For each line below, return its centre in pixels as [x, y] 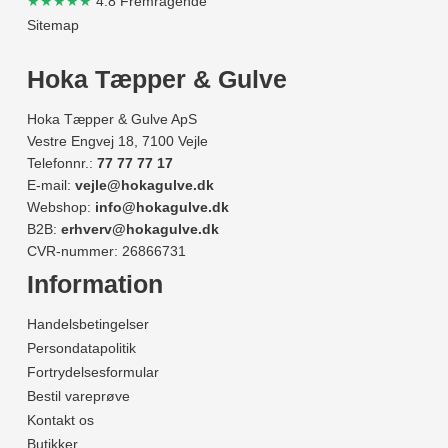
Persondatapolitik [81, 348]
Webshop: [61, 207]
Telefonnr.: [62, 163]
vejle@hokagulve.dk [144, 185]
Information [95, 284]
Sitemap [53, 25]
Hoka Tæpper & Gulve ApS [112, 119]
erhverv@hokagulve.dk [140, 229]
